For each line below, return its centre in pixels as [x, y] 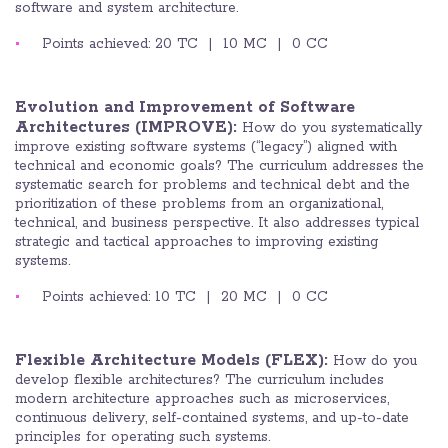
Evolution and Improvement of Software [185, 108]
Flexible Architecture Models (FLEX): [174, 361]
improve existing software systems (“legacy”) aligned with [206, 147]
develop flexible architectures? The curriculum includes [199, 380]
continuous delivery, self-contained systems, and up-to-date [212, 418]
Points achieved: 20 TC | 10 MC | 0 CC [185, 44]
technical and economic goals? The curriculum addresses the [219, 166]
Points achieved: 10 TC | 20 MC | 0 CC [185, 297]
